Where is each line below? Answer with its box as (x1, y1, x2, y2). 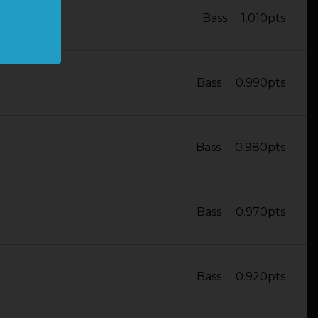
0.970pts (236, 205, 285, 219)
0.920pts (236, 270, 285, 283)
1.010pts (241, 11, 285, 25)
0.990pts (236, 76, 285, 89)
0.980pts (235, 141, 285, 154)
